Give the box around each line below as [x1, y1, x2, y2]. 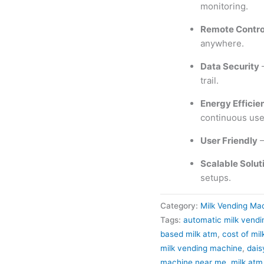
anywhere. [200, 38, 244, 49]
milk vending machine [160, 243, 242, 253]
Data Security [200, 61, 259, 72]
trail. [200, 75, 219, 87]
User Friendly [200, 135, 258, 147]
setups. [200, 172, 231, 184]
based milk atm [160, 229, 217, 239]
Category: [160, 201, 200, 211]
